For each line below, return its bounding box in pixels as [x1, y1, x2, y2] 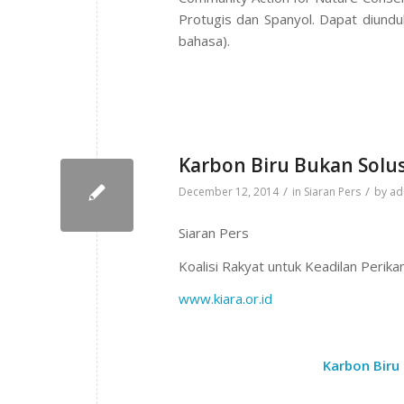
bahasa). [179, 32, 230, 50]
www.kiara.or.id [179, 289, 272, 308]
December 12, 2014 [179, 184, 279, 199]
